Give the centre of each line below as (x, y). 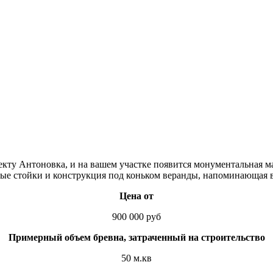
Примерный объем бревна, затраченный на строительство (136, 237)
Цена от (136, 196)
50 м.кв (136, 258)
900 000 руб (136, 216)
